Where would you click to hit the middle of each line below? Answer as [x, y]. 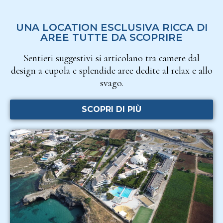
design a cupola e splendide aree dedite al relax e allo [111, 70]
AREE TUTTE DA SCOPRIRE [111, 37]
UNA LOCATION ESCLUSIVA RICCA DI [111, 27]
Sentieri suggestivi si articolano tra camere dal [111, 58]
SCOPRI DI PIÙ [111, 109]
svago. [111, 83]
